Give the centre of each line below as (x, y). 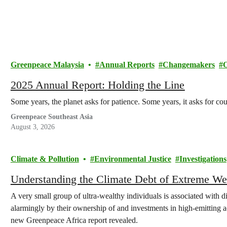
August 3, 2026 (32, 127)
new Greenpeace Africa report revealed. (74, 220)
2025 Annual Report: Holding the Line (98, 85)
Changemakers (188, 65)
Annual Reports (127, 65)
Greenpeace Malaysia (47, 65)
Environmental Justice (133, 159)
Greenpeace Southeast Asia (52, 117)
